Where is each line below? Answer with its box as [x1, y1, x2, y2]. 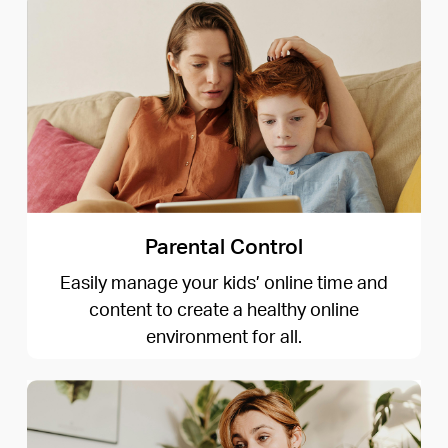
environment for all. [146, 323, 302, 347]
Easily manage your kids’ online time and [60, 269, 388, 293]
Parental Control [145, 232, 303, 259]
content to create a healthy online [89, 296, 359, 320]
